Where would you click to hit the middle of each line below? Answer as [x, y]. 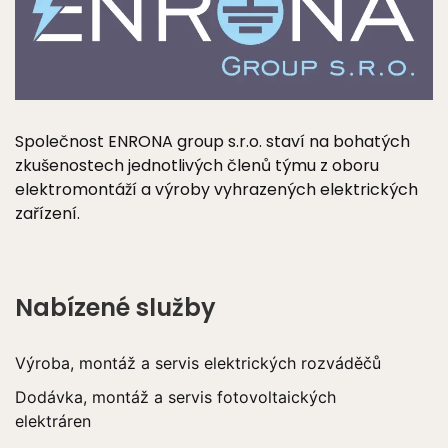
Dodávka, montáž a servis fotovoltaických [175, 396]
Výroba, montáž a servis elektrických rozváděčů [198, 362]
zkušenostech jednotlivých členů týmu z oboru [197, 165]
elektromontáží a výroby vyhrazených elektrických [216, 189]
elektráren [53, 420]
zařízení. [47, 213]
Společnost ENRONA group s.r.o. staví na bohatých [212, 141]
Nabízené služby [115, 307]
